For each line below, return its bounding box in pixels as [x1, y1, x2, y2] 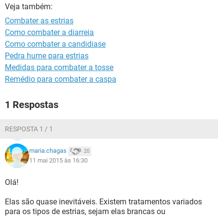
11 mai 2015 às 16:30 [29, 157, 88, 164]
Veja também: [5, 2, 53, 11]
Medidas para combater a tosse [5, 63, 113, 72]
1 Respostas [5, 99, 58, 110]
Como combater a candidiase [5, 39, 106, 49]
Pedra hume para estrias [5, 51, 89, 60]
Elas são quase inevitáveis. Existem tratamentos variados [5, 197, 202, 206]
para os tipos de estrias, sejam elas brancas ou [5, 207, 165, 216]
